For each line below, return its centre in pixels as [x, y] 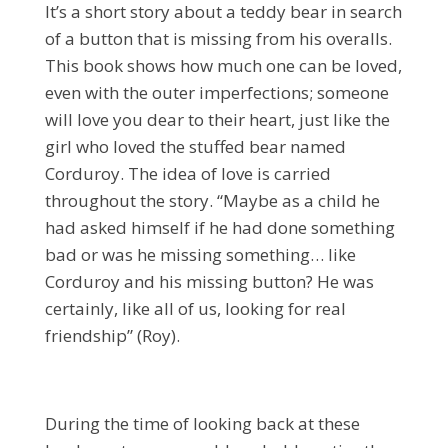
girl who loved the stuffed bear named [195, 146]
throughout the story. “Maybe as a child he [212, 200]
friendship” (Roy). [112, 335]
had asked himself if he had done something [219, 227]
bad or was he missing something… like [200, 254]
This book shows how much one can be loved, [223, 65]
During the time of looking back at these [202, 423]
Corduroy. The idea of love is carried [187, 173]
